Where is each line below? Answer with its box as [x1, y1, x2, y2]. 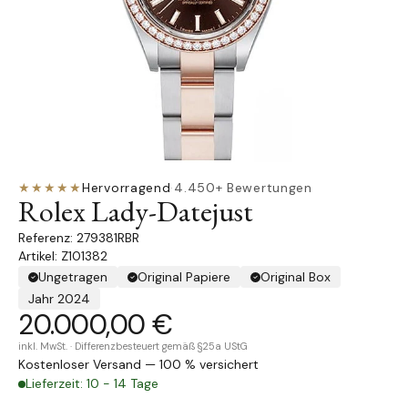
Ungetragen [38, 269, 107, 285]
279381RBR [76, 229, 139, 246]
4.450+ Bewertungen [174, 179, 312, 196]
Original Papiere [138, 269, 230, 285]
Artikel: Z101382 [18, 248, 107, 264]
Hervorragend [82, 179, 171, 196]
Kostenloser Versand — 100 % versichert [18, 356, 259, 372]
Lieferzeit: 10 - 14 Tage [25, 375, 158, 392]
